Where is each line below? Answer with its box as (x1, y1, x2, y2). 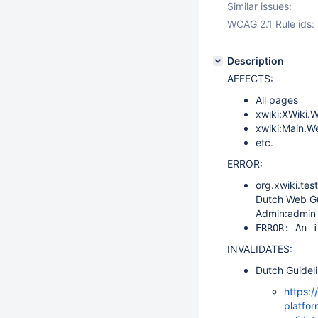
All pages (256, 94, 298, 106)
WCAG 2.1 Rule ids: (227, 18, 314, 30)
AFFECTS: (227, 72, 273, 84)
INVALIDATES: (227, 243, 292, 255)
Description (227, 55, 284, 67)
